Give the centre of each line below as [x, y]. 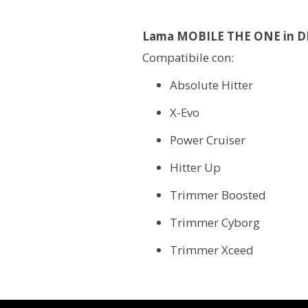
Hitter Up [195, 167]
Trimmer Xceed [212, 250]
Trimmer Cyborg [215, 222]
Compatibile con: [188, 58]
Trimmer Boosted [218, 195]
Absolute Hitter [211, 85]
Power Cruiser [208, 140]
